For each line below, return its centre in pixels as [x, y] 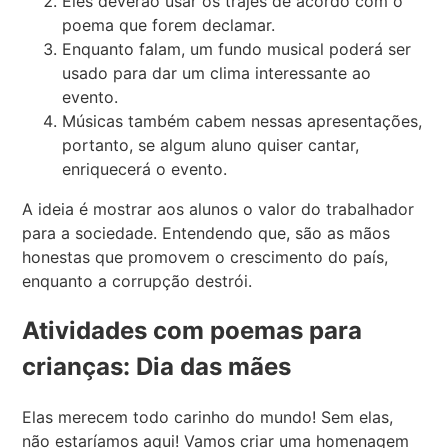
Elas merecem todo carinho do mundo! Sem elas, [208, 417]
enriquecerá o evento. [145, 169]
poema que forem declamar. [169, 25]
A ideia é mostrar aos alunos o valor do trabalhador [218, 209]
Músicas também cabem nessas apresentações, [242, 121]
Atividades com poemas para [192, 331]
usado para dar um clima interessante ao [217, 73]
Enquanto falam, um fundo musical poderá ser [237, 49]
